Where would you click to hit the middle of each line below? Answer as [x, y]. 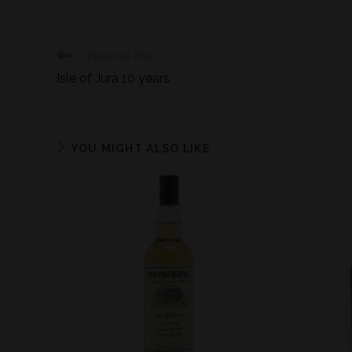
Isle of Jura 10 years [113, 78]
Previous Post [122, 56]
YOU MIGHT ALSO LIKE [141, 148]
